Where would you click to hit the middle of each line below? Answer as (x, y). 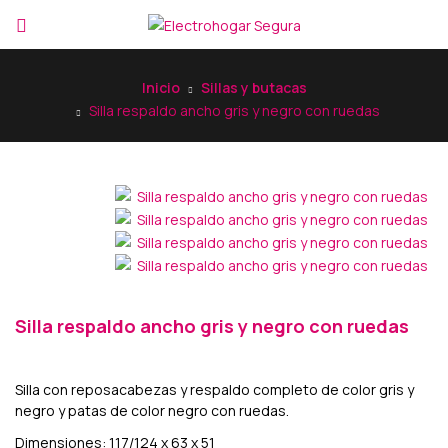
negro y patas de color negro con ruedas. (152, 410)
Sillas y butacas (253, 87)
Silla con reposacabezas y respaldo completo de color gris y (214, 389)
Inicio (160, 87)
